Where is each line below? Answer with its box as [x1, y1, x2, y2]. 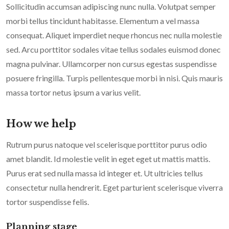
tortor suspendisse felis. [6, 197, 89, 207]
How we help [6, 118, 76, 130]
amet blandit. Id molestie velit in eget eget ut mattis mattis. [6, 154, 210, 164]
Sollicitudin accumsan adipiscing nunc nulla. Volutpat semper [6, 2, 216, 12]
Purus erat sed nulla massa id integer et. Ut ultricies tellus [6, 168, 203, 178]
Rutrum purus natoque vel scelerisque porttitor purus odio [6, 140, 207, 150]
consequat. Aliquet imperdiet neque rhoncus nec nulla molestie [6, 30, 222, 40]
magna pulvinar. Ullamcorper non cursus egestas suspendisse [6, 59, 217, 69]
